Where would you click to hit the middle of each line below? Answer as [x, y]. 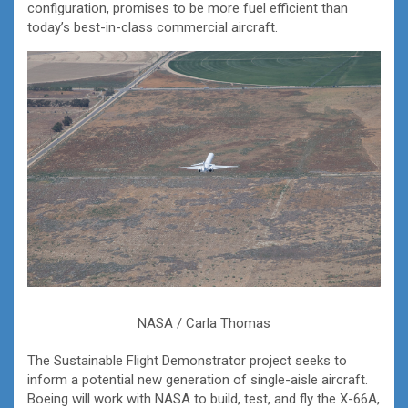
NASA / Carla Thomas [204, 323]
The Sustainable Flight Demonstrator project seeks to [187, 360]
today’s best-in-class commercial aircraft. [153, 28]
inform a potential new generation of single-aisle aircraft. [198, 379]
